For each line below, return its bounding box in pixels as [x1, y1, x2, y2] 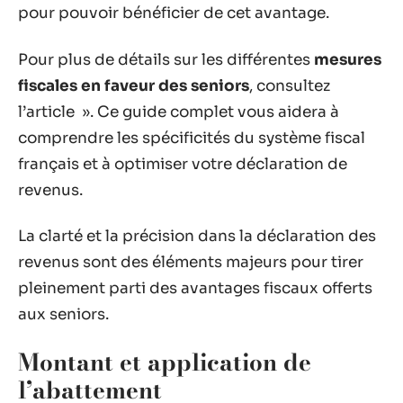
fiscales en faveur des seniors [18, 76, 249, 95]
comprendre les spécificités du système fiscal [18, 128, 365, 148]
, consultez [249, 76, 330, 95]
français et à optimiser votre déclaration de [18, 154, 347, 174]
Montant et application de [18, 344, 311, 380]
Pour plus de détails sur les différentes [18, 49, 314, 69]
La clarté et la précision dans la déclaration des [18, 227, 376, 246]
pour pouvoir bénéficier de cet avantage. [18, 4, 329, 22]
